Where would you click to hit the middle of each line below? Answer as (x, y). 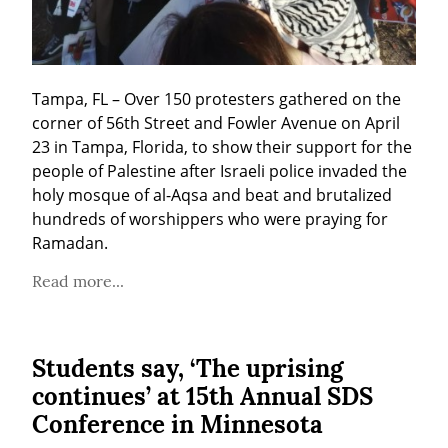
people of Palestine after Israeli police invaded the (219, 171)
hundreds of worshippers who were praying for (210, 219)
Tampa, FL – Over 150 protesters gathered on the (216, 99)
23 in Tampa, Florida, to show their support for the (222, 147)
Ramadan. (70, 243)
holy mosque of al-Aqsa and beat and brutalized (212, 195)
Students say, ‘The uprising (187, 369)
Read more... (78, 281)
